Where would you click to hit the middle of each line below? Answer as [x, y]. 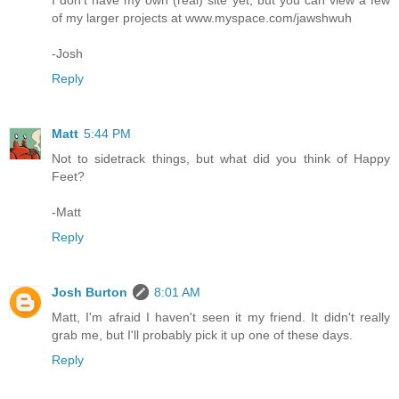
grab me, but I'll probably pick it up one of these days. [202, 335]
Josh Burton [90, 293]
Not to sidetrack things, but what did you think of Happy [221, 159]
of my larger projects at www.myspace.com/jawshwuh [202, 18]
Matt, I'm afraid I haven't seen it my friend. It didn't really [221, 318]
